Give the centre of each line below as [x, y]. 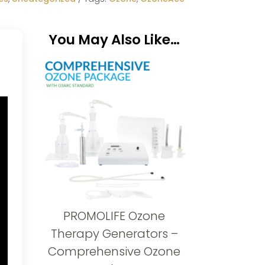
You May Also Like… [114, 40]
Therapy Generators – [114, 234]
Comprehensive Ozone [114, 252]
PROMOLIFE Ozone [114, 216]
